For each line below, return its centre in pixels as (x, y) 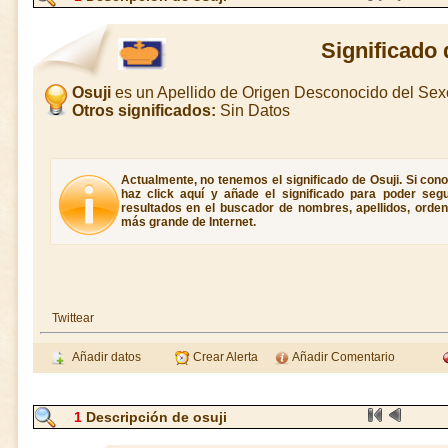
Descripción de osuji (154, 417)
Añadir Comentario (342, 357)
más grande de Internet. (188, 222)
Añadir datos (103, 357)
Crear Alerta (224, 357)
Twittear (72, 318)
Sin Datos (252, 110)
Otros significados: (143, 110)
